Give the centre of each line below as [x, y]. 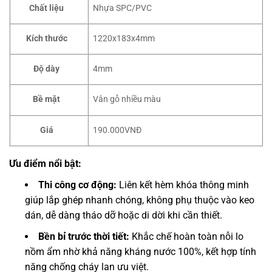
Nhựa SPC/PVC [123, 8]
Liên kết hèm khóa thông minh [183, 185]
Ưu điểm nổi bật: [46, 163]
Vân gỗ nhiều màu [127, 99]
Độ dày [47, 69]
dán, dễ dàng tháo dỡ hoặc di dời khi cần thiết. [124, 215]
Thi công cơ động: [77, 185]
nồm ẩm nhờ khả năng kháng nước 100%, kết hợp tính [141, 251]
